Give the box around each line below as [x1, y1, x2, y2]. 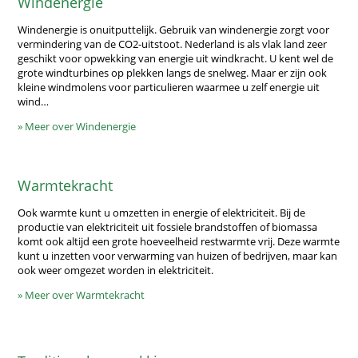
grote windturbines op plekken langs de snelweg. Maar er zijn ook [18, 65, 328, 80]
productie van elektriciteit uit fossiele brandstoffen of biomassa [18, 219, 318, 234]
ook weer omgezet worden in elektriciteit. [18, 262, 214, 277]
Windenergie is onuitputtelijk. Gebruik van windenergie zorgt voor [18, 22, 330, 37]
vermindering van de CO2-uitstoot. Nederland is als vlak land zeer [18, 36, 328, 51]
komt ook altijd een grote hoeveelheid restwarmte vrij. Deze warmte [18, 233, 340, 249]
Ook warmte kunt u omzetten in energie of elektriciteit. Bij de [18, 205, 306, 220]
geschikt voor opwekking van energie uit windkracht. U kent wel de [18, 50, 334, 66]
